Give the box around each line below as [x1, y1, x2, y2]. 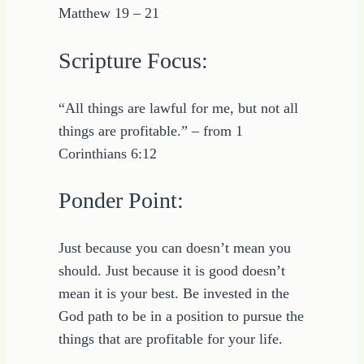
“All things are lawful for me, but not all [58, 99, 298, 116]
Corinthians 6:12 [58, 145, 157, 162]
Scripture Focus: [58, 47, 208, 73]
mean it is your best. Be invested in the [58, 285, 289, 302]
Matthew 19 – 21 [58, 5, 159, 22]
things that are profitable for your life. [58, 331, 283, 348]
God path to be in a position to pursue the [58, 308, 304, 325]
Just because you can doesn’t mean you [58, 240, 291, 257]
